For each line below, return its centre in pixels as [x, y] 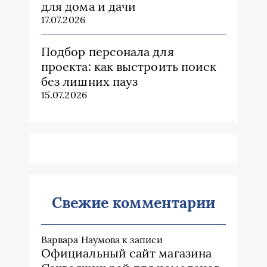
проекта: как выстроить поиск [129, 66]
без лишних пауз [90, 81]
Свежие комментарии [133, 202]
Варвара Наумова [81, 239]
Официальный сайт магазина [126, 253]
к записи [141, 239]
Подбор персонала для [108, 51]
